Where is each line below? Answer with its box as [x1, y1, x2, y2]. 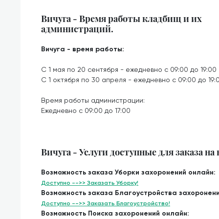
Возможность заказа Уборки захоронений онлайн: [41, 168, 216, 176]
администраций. [41, 23, 113, 34]
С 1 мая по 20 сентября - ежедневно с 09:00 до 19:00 [41, 66, 217, 73]
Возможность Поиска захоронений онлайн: [41, 209, 189, 218]
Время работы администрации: [41, 96, 145, 104]
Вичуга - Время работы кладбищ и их [41, 13, 202, 24]
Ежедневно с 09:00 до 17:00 [41, 107, 131, 114]
